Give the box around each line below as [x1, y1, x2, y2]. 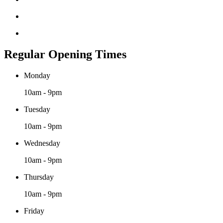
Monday [24, 71, 50, 80]
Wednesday [24, 138, 60, 147]
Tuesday [24, 105, 50, 113]
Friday [24, 206, 44, 215]
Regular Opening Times [4, 47, 126, 61]
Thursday [24, 172, 54, 181]
